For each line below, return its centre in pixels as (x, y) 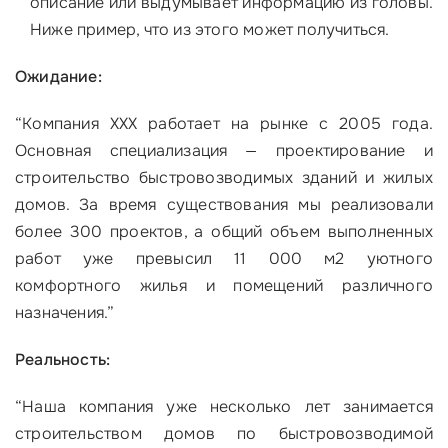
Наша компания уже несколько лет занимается (227, 406)
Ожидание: (58, 76)
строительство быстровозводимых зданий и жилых (224, 177)
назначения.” (65, 312)
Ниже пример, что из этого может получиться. (210, 29)
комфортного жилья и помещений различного (224, 285)
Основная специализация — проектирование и (224, 150)
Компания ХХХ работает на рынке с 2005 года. (227, 123)
